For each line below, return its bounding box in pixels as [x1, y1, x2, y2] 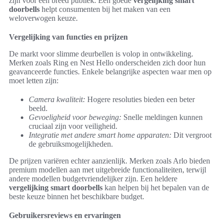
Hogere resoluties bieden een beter [85, 95, 195, 104]
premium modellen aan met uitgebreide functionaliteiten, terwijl [9, 166, 206, 174]
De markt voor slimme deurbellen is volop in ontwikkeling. [9, 50, 193, 58]
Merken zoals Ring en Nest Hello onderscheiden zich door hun [9, 58, 206, 67]
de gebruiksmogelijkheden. [29, 140, 113, 149]
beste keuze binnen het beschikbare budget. [9, 192, 144, 201]
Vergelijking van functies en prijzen [9, 33, 128, 42]
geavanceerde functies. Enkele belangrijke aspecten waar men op [9, 67, 212, 76]
